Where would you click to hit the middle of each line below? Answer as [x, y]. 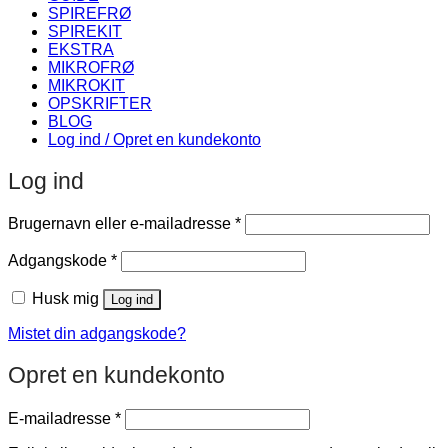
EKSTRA [81, 45]
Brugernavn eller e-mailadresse [121, 220]
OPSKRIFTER [100, 99]
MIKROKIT [86, 81]
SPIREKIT [85, 27]
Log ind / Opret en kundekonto [154, 135]
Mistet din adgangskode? [97, 330]
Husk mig [65, 294]
